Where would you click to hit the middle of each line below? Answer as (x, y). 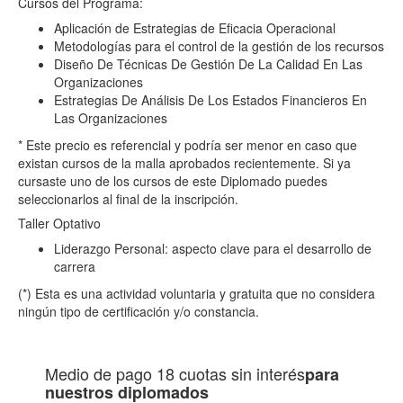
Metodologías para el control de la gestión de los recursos (219, 46)
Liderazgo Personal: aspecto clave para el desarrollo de (213, 249)
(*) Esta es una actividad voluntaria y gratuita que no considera (197, 294)
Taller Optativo (59, 224)
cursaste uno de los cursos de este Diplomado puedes (173, 181)
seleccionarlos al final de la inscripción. (128, 199)
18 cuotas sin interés (231, 374)
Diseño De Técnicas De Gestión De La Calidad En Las (208, 64)
